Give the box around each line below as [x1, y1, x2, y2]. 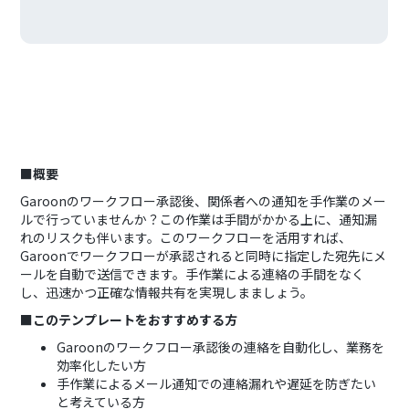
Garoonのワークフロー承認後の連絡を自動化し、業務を [57, 338, 385, 356]
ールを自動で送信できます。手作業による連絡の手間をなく [20, 265, 365, 283]
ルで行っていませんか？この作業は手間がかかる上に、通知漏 [20, 210, 378, 228]
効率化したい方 [57, 356, 147, 374]
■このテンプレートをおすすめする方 [20, 310, 238, 329]
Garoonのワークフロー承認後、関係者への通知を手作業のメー [20, 192, 387, 210]
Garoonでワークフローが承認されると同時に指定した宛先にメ [20, 246, 387, 265]
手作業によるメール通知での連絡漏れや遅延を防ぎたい [57, 374, 377, 393]
